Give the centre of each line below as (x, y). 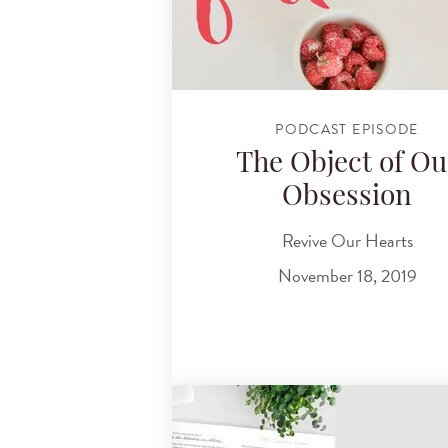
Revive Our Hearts (347, 240)
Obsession (347, 198)
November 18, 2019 (347, 276)
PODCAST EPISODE (347, 129)
